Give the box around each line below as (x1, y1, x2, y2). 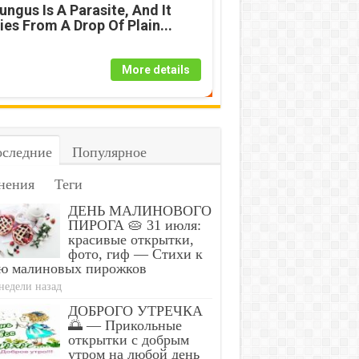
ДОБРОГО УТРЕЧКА (67, 303, 203, 319)
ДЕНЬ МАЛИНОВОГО (67, 203, 212, 219)
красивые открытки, (67, 232, 194, 248)
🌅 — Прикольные (67, 317, 182, 333)
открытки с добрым (67, 332, 189, 348)
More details (121, 63, 190, 76)
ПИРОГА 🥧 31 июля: (67, 217, 201, 233)
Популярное (71, 144, 147, 160)
